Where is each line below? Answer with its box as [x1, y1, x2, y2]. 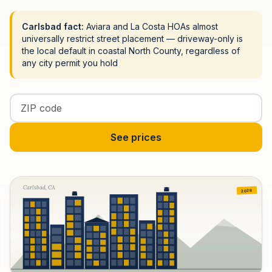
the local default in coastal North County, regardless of [22, 46, 240, 56]
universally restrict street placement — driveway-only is [22, 33, 243, 44]
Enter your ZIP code [9, 94, 103, 106]
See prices [110, 131, 161, 143]
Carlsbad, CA [22, 183, 55, 191]
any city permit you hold [22, 58, 118, 68]
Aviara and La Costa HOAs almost [84, 21, 218, 32]
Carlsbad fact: [22, 21, 84, 32]
